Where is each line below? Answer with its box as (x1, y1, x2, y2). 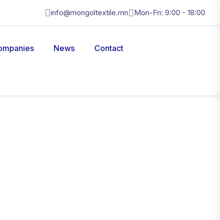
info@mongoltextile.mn (51, 8, 128, 17)
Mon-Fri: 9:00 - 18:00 (134, 8, 205, 17)
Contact (94, 43, 123, 53)
